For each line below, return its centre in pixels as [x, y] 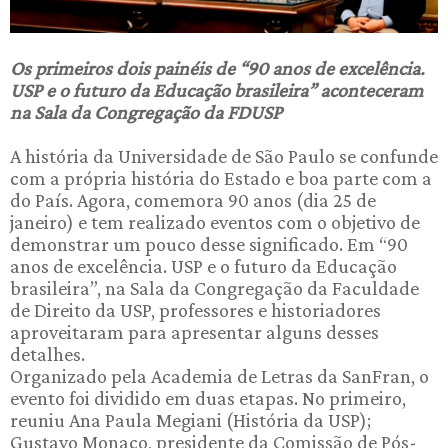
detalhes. [47, 354]
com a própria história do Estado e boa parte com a [221, 178]
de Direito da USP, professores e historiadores [195, 310]
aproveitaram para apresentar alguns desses [194, 332]
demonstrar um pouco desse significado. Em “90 [209, 244]
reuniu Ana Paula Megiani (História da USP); [190, 420]
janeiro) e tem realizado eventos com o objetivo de [215, 222]
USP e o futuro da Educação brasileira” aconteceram [216, 90]
